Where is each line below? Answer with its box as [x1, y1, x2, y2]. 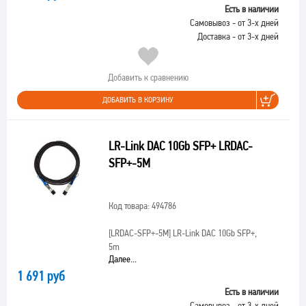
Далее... [108, 253, 137, 264]
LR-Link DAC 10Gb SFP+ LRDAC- [108, 139, 253, 153]
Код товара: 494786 [108, 200, 176, 211]
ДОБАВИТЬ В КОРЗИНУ [102, 95, 173, 105]
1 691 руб [17, 268, 65, 284]
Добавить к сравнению [107, 72, 189, 83]
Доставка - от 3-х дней [197, 31, 279, 42]
